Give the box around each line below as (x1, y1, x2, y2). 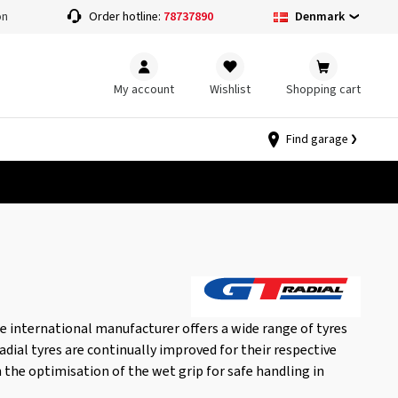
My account (114, 80, 174, 99)
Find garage (286, 131, 348, 148)
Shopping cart (286, 80, 361, 99)
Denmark (294, 7, 345, 26)
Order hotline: (89, 8, 164, 26)
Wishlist (210, 80, 251, 99)
